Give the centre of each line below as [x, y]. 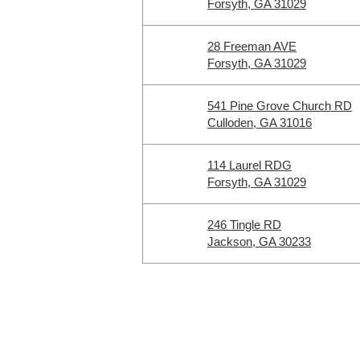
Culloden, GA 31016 [260, 123]
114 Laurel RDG [250, 165]
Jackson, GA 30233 [259, 241]
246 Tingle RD [244, 225]
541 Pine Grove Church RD [280, 106]
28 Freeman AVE [252, 46]
